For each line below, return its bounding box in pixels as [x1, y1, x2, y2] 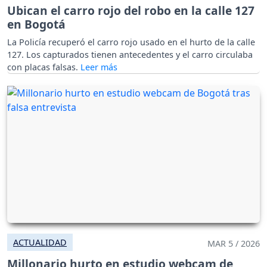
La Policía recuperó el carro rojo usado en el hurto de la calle [7, 36, 255, 48]
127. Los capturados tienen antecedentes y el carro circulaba [7, 49, 253, 61]
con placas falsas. [7, 61, 80, 73]
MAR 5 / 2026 [207, 238, 260, 250]
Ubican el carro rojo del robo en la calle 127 [7, 2, 254, 19]
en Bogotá [7, 16, 66, 33]
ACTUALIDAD [13, 237, 67, 249]
